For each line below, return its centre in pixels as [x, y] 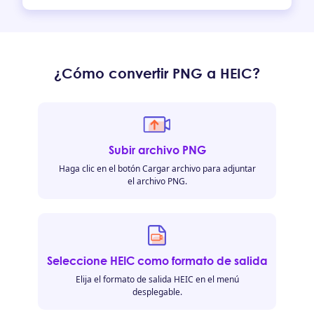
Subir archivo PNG [157, 150]
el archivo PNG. [157, 181]
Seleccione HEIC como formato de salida [157, 261]
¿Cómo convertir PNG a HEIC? [157, 73]
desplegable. [157, 292]
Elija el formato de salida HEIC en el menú [157, 279]
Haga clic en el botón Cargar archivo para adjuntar [157, 169]
